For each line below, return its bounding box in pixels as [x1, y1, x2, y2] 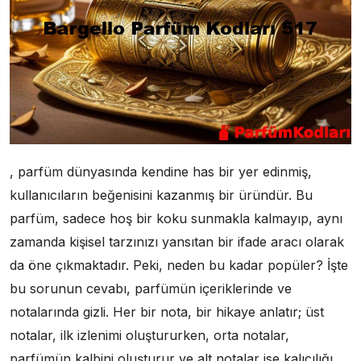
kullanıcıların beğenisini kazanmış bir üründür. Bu [10, 186, 313, 203]
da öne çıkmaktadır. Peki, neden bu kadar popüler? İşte [10, 256, 348, 273]
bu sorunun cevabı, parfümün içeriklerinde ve [10, 280, 292, 297]
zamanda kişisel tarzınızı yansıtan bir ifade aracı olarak [10, 233, 344, 250]
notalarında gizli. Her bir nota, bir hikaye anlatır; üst [10, 303, 324, 320]
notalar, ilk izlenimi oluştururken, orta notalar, [10, 326, 289, 343]
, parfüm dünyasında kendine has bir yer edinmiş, [10, 163, 312, 180]
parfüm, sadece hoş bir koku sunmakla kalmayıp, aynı [10, 210, 342, 226]
